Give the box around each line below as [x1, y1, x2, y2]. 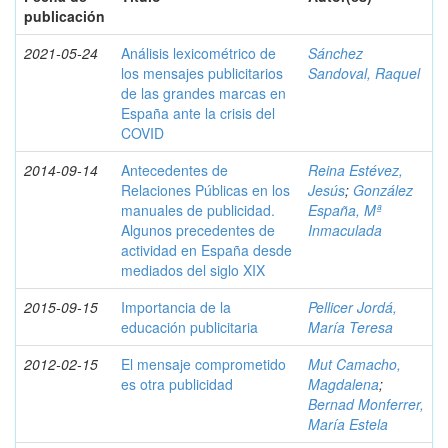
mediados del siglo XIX [121, 260, 265, 280]
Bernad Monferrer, [308, 394, 424, 414]
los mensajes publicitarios [121, 63, 283, 83]
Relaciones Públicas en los [121, 180, 290, 200]
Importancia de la [121, 297, 231, 317]
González [353, 180, 413, 200]
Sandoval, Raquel [308, 63, 420, 83]
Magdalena [308, 374, 379, 394]
